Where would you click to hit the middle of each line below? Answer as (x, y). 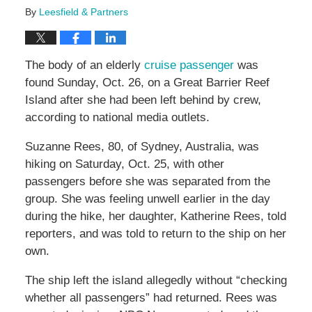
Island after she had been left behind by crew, (143, 100)
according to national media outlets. (117, 118)
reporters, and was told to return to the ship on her (155, 234)
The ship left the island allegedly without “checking (156, 281)
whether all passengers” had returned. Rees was (151, 298)
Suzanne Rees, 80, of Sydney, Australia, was (142, 147)
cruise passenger (189, 65)
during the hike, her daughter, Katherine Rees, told (155, 217)
